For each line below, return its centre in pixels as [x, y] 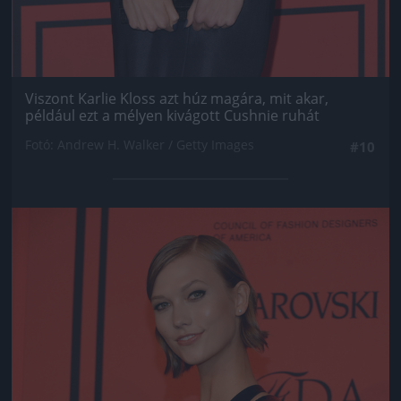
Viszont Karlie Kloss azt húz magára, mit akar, [177, 98]
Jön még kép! [200, 233]
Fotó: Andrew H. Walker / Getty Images [140, 144]
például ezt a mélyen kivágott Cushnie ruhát [172, 115]
